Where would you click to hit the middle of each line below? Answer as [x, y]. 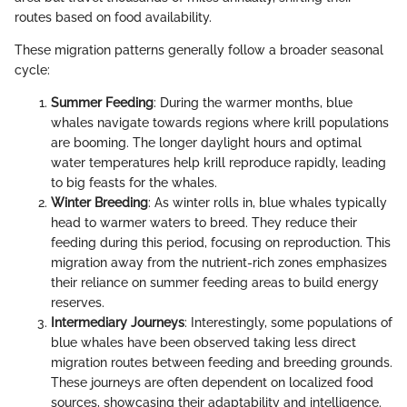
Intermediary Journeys [118, 322]
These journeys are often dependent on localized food [212, 382]
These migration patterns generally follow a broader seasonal [199, 50]
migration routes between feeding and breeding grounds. [222, 362]
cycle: [32, 69]
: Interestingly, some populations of [288, 322]
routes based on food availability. [113, 17]
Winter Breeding [99, 202]
